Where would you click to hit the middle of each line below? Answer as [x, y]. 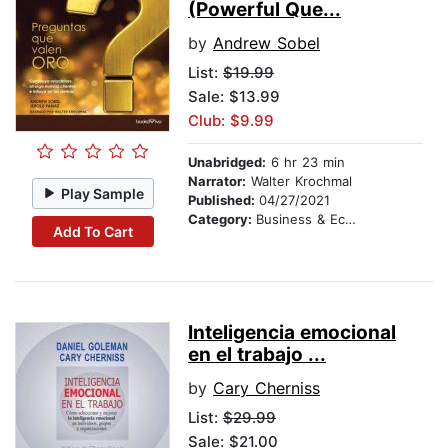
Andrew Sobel [266, 43]
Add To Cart [92, 231]
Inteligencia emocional [292, 333]
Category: [222, 219]
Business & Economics [300, 219]
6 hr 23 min [305, 162]
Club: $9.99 [231, 121]
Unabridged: [227, 162]
